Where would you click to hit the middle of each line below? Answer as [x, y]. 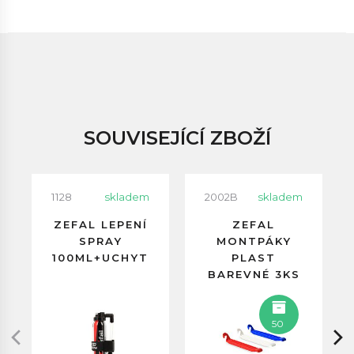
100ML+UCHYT [100, 258]
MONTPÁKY [254, 241]
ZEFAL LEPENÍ [100, 224]
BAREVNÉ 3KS [254, 274]
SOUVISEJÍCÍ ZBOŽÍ [177, 138]
